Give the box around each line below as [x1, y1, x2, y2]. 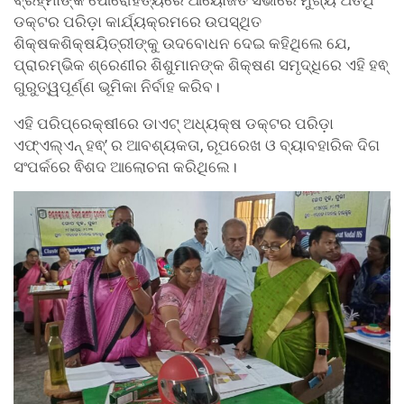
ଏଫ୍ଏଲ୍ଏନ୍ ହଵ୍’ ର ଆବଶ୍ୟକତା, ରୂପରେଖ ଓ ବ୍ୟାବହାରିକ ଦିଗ [14, 136, 380, 155]
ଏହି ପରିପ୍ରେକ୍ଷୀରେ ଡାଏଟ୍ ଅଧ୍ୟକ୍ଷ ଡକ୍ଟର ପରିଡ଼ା [14, 115, 334, 133]
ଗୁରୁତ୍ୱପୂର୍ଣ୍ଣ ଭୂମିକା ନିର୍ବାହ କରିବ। [14, 78, 220, 96]
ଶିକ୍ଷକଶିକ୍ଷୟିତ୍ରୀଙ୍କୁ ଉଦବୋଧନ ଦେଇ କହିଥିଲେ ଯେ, [14, 34, 350, 53]
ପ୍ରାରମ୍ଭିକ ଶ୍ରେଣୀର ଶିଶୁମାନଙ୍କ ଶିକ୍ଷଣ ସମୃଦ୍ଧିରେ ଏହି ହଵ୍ [14, 56, 388, 75]
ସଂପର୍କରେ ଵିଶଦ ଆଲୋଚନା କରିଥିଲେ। [14, 158, 237, 177]
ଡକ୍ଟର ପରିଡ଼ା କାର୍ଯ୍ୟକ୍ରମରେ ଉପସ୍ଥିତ [14, 13, 262, 32]
